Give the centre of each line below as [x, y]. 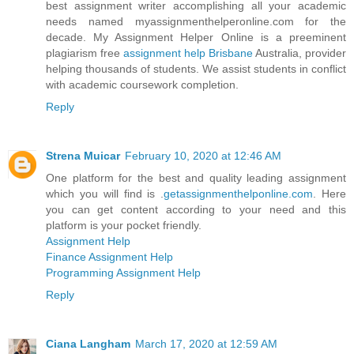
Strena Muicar [83, 155]
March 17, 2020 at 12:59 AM [206, 343]
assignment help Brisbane [188, 53]
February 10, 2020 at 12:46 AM [203, 155]
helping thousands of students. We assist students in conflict [196, 68]
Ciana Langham [88, 343]
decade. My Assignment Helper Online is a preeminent [196, 37]
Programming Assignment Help [123, 272]
